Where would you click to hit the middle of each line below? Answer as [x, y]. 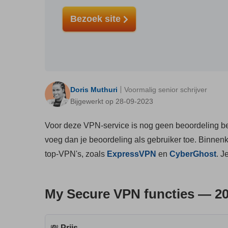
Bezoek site [97, 19]
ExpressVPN [132, 154]
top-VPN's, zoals [76, 154]
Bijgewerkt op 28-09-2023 [112, 101]
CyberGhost [193, 154]
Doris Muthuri [94, 89]
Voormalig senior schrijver [166, 89]
